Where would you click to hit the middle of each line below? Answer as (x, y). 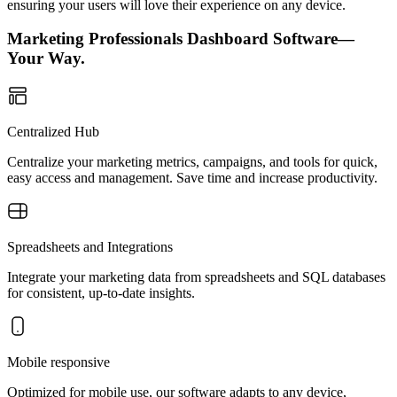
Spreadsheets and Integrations (90, 247)
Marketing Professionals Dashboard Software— (181, 39)
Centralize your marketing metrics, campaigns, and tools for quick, (192, 162)
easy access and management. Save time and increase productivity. (192, 178)
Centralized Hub (53, 132)
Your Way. (46, 58)
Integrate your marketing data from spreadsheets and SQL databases (196, 277)
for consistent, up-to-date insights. (101, 293)
